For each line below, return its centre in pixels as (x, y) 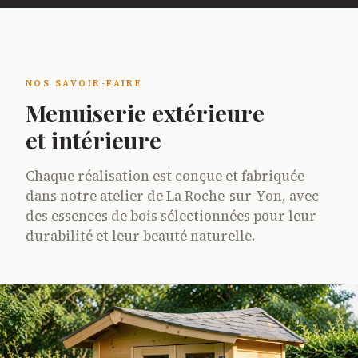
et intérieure (93, 139)
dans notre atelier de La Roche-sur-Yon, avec (172, 196)
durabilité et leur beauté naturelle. (140, 236)
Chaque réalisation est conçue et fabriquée (165, 176)
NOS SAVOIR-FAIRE (84, 83)
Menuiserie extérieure (145, 112)
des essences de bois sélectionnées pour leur (171, 216)
